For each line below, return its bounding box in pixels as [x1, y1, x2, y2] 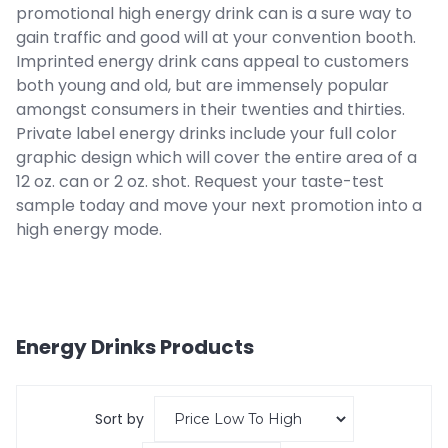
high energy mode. [16, 217, 162, 241]
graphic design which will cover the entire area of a [16, 145, 417, 169]
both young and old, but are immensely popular [16, 73, 389, 97]
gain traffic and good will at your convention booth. [16, 25, 416, 49]
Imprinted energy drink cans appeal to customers [16, 49, 409, 73]
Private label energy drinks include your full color [16, 121, 397, 145]
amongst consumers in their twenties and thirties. [16, 97, 405, 121]
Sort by [94, 408, 144, 429]
